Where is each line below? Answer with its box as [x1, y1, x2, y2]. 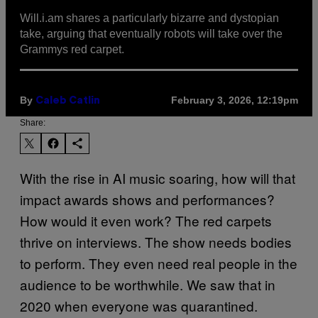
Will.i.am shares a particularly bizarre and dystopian [20, 11, 279, 24]
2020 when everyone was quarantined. [20, 295, 258, 315]
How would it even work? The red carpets [20, 210, 272, 230]
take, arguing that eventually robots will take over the [20, 27, 283, 40]
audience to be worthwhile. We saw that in [20, 274, 275, 294]
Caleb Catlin [35, 96, 100, 106]
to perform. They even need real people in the [20, 253, 297, 273]
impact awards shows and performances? [20, 189, 275, 209]
